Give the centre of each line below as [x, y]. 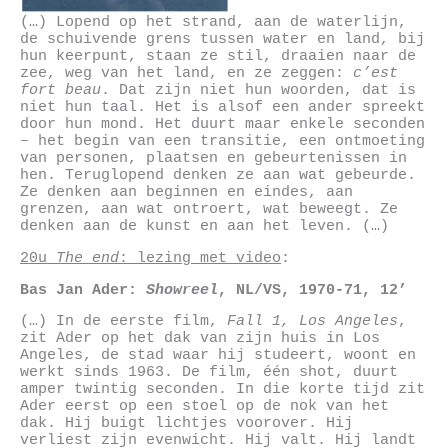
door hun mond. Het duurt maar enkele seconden [222, 124]
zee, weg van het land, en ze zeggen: [186, 73]
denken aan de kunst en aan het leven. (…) [204, 226]
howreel [186, 289]
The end [87, 257]
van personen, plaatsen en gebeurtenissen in [213, 158]
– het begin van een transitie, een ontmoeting [222, 141]
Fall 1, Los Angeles [312, 321]
